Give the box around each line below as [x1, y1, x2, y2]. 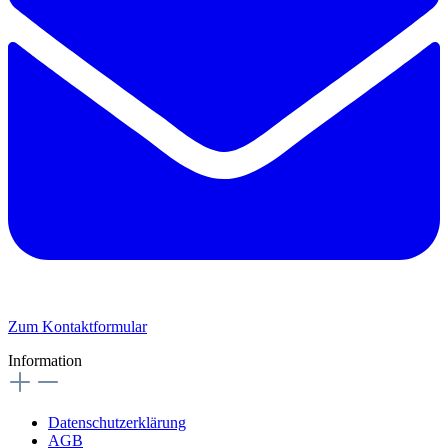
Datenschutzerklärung [48, 414, 186, 432]
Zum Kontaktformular [8, 318, 147, 336]
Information [8, 352, 82, 370]
